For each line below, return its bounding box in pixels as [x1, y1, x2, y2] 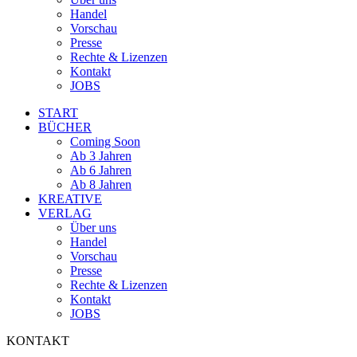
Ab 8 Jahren [70, 178, 131, 191]
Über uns [70, 221, 116, 234]
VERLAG [38, 206, 92, 220]
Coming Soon [70, 135, 140, 148]
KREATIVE [38, 192, 102, 206]
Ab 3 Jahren [70, 149, 131, 163]
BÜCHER [38, 120, 92, 134]
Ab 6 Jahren [70, 163, 131, 177]
